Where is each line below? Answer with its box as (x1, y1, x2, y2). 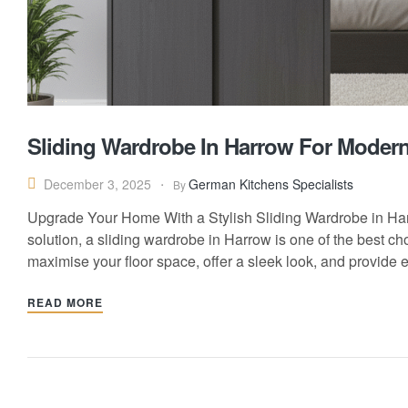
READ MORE (27, 293, 103, 311)
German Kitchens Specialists (189, 174, 353, 193)
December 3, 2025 (44, 175, 151, 194)
